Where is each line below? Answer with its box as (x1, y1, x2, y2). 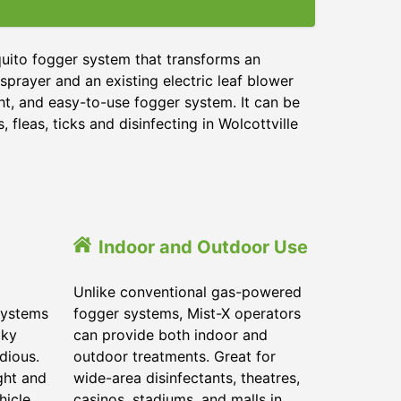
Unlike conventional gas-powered (73, 283, 302, 301)
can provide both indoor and (73, 326, 268, 344)
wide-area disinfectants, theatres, (73, 369, 300, 387)
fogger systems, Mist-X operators (73, 304, 301, 322)
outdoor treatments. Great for (73, 347, 276, 365)
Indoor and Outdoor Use (98, 236, 308, 258)
